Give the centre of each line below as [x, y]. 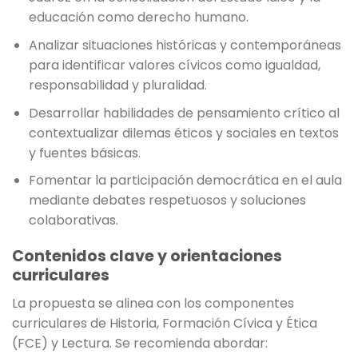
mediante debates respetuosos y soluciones [167, 201]
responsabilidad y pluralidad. [117, 86]
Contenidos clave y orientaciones [147, 257]
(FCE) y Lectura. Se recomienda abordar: [140, 343]
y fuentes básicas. [84, 153]
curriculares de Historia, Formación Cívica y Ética [165, 323]
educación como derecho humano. [138, 18]
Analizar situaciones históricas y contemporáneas [185, 46]
